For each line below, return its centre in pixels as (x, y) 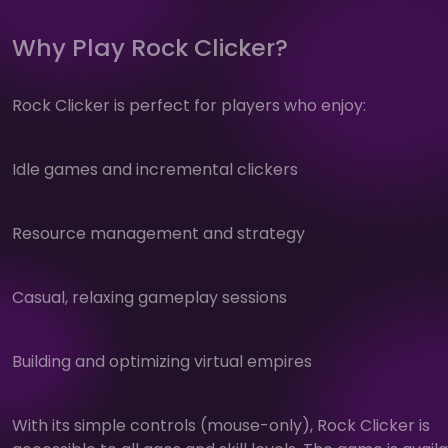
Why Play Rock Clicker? (150, 47)
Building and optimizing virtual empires (162, 361)
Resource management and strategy (158, 233)
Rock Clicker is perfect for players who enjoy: (189, 105)
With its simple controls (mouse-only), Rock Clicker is (221, 425)
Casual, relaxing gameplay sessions (149, 297)
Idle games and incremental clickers (155, 169)
